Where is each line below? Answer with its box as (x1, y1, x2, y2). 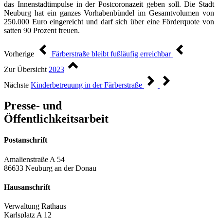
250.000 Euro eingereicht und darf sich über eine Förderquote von (4, 18, 214, 26)
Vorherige (4, 50, 34, 58)
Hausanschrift (4, 182, 50, 191)
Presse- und (4, 99, 65, 112)
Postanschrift (4, 136, 47, 145)
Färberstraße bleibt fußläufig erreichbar (50, 50, 173, 58)
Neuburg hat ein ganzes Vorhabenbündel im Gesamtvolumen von (4, 9, 214, 18)
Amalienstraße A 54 (4, 155, 65, 163)
